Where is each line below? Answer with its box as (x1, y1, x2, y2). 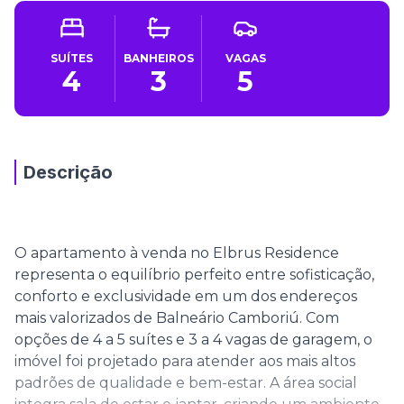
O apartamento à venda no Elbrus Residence (14, 244, 339, 262)
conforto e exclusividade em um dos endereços (14, 288, 357, 305)
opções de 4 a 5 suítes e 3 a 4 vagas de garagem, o (14, 331, 372, 348)
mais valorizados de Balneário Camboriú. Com (14, 309, 339, 326)
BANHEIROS (123, 51, 194, 65)
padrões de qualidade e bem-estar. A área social (14, 374, 357, 391)
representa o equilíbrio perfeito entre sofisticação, (14, 266, 374, 283)
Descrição (23, 161, 113, 183)
